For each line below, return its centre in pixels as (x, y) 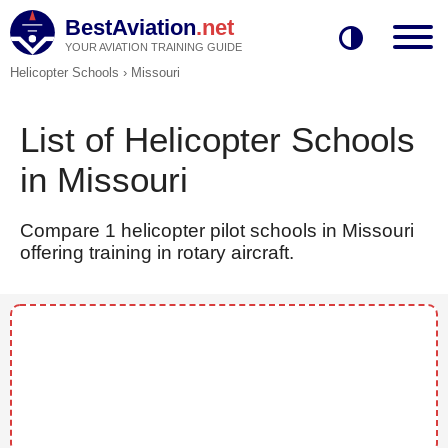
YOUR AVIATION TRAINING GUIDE (153, 47)
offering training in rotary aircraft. (157, 252)
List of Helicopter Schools (217, 139)
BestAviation (130, 27)
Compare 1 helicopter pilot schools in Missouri (217, 230)
